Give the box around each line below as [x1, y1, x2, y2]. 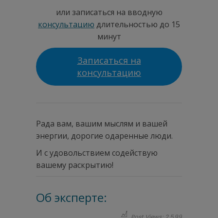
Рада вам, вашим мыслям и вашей [36, 118, 167, 129]
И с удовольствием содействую [36, 147, 158, 158]
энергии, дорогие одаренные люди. [36, 130, 173, 141]
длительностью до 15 [96, 18, 180, 30]
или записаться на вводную [55, 6, 163, 18]
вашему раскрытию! [36, 159, 113, 170]
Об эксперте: [36, 189, 107, 205]
